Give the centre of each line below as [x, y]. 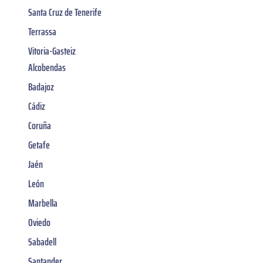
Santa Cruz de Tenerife [65, 12]
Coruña [40, 125]
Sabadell [42, 242]
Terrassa [42, 31]
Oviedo [39, 222]
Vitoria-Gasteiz [52, 51]
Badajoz [41, 87]
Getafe [39, 145]
